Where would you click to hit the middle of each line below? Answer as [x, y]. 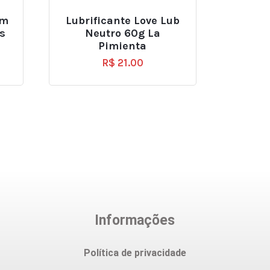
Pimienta [123, 46]
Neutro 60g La [122, 33]
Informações [135, 220]
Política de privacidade [135, 253]
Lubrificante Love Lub [122, 21]
